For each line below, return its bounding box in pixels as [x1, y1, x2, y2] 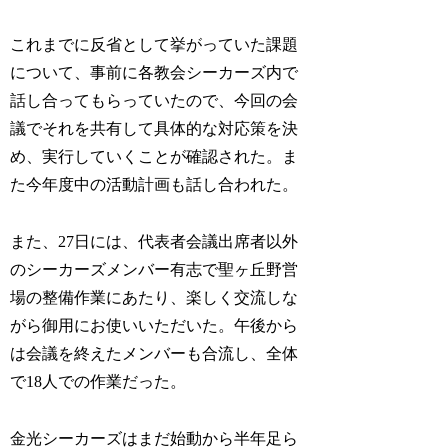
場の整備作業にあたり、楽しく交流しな [10, 288, 299, 306]
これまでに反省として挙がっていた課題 [10, 35, 299, 53]
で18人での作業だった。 [10, 372, 187, 390]
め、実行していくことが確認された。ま [10, 147, 299, 165]
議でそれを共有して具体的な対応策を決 [10, 119, 299, 137]
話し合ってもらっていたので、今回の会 [10, 91, 299, 109]
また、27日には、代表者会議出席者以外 [10, 232, 299, 250]
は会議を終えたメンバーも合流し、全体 [10, 344, 299, 362]
